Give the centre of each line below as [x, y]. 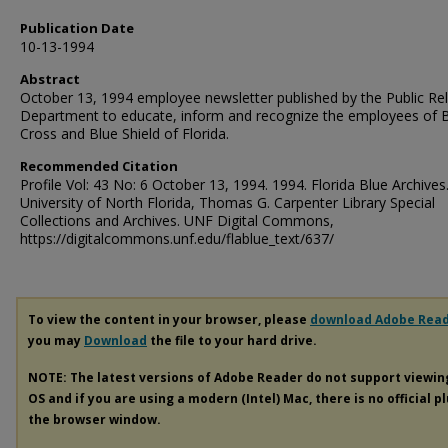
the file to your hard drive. [232, 340]
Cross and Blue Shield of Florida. [124, 133]
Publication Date [77, 28]
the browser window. [94, 419]
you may [56, 340]
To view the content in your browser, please [169, 319]
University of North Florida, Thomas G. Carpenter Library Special [227, 202]
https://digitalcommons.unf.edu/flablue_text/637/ [177, 238]
